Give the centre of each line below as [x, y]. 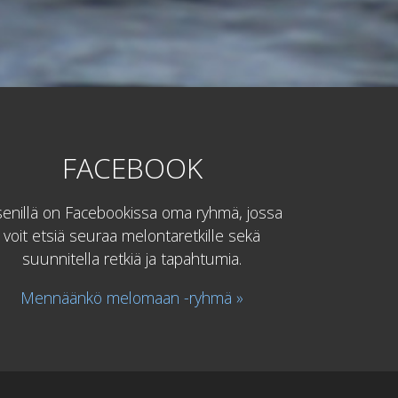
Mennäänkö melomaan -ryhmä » [132, 297]
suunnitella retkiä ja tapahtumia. [132, 259]
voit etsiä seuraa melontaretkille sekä [132, 236]
